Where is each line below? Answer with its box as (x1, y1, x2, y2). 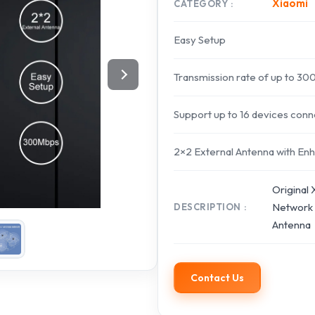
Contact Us (191, 271, 244, 284)
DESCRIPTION (174, 201, 241, 212)
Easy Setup (174, 33, 226, 46)
